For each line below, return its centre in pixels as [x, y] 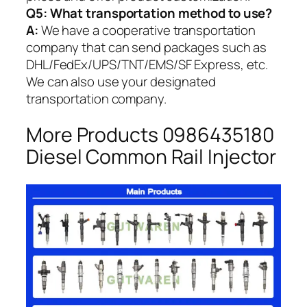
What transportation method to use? [161, 13]
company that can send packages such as [147, 48]
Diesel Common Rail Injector [151, 157]
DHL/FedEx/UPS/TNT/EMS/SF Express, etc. [147, 65]
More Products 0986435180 [150, 135]
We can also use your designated [121, 82]
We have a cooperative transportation [147, 30]
